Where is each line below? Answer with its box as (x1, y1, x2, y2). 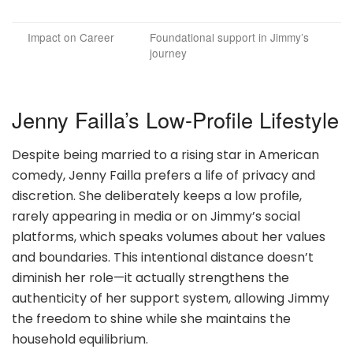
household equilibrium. (12, 330, 148, 348)
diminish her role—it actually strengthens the (12, 269, 289, 287)
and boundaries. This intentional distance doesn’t (12, 248, 314, 266)
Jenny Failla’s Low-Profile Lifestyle (12, 104, 339, 136)
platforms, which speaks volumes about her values (12, 228, 325, 246)
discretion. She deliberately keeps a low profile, (12, 187, 302, 205)
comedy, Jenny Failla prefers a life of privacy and (12, 166, 315, 184)
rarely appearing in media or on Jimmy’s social (12, 207, 300, 225)
